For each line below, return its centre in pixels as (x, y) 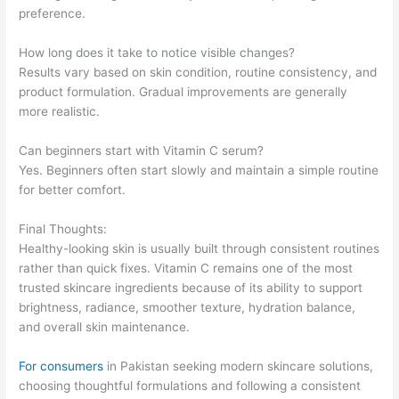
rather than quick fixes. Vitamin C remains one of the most (186, 268)
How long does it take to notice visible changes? (157, 53)
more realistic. (60, 112)
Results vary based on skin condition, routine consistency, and (198, 73)
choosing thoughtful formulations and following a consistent (190, 385)
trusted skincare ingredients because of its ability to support (191, 287)
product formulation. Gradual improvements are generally (183, 92)
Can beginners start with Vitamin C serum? (142, 150)
